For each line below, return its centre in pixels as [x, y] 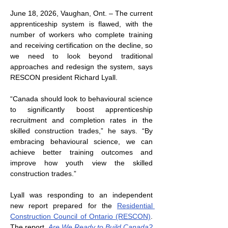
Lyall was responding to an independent [81, 195]
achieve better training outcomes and [81, 152]
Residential [135, 206]
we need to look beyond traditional [81, 56]
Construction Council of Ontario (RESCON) [80, 216]
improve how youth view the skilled [81, 163]
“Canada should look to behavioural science [81, 99]
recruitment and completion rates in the [81, 120]
